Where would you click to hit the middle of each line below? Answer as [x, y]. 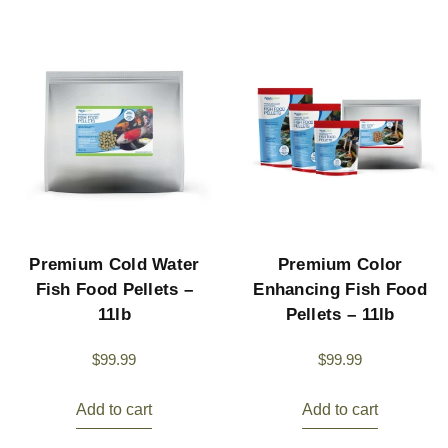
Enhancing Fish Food [340, 290]
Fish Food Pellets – [114, 290]
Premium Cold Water [114, 265]
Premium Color [340, 265]
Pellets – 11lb [340, 315]
